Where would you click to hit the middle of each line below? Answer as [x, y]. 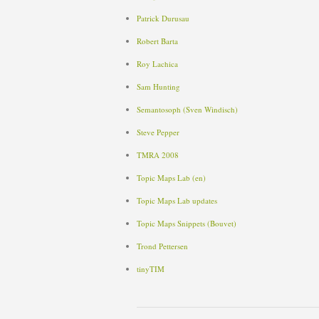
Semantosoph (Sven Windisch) [187, 109]
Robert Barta [157, 41]
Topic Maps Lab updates [177, 200]
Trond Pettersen [162, 246]
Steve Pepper [158, 132]
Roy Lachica [157, 64]
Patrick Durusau [163, 18]
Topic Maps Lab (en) [171, 178]
